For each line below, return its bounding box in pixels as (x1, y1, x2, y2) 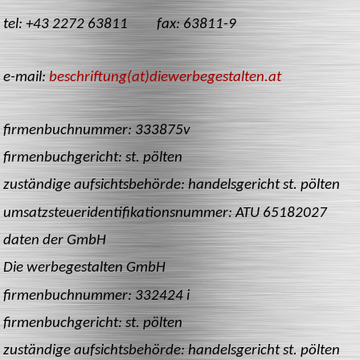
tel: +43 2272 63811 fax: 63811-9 (3, 17, 236, 33)
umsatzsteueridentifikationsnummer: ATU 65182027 (3, 205, 327, 221)
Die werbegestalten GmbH (3, 260, 166, 276)
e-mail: (3, 69, 49, 85)
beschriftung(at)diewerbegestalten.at (49, 69, 281, 85)
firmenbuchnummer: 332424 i (3, 288, 190, 304)
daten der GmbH (3, 232, 106, 248)
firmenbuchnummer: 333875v (3, 122, 190, 138)
